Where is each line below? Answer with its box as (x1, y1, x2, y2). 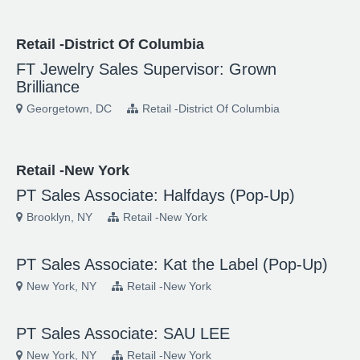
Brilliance (16, 78, 80, 96)
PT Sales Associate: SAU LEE (16, 325, 230, 342)
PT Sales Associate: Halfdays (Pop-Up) (16, 186, 295, 204)
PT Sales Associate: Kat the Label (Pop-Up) (16, 256, 328, 273)
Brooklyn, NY (27, 211, 92, 223)
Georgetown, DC (27, 102, 112, 115)
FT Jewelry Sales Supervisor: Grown (16, 60, 276, 78)
